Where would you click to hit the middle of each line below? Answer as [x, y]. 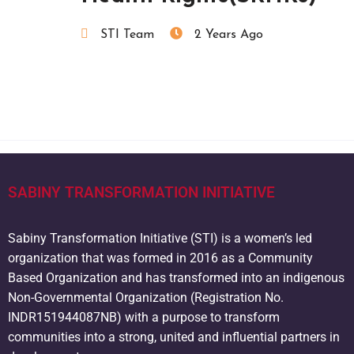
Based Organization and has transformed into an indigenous [176, 277]
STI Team [127, 34]
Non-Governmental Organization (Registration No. [146, 297]
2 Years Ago [229, 34]
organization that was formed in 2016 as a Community [160, 258]
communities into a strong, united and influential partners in [174, 337]
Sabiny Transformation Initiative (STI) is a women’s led [160, 238]
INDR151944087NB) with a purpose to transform [144, 317]
